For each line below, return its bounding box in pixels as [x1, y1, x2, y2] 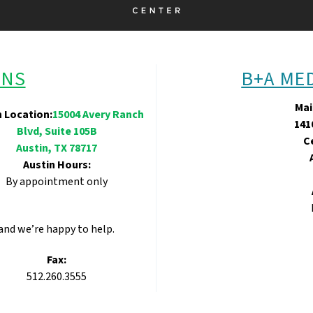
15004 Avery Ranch [52, 106, 144, 122]
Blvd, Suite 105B [16, 123, 97, 139]
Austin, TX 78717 [16, 140, 97, 156]
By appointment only [6, 173, 108, 189]
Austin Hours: [22, 156, 91, 173]
